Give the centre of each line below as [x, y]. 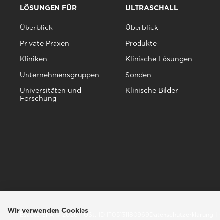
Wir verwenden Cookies [48, 210]
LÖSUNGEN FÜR [48, 8]
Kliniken [33, 59]
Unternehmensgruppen [59, 74]
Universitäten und [50, 90]
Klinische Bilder [151, 90]
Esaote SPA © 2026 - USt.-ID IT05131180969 [84, 214]
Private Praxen [44, 43]
